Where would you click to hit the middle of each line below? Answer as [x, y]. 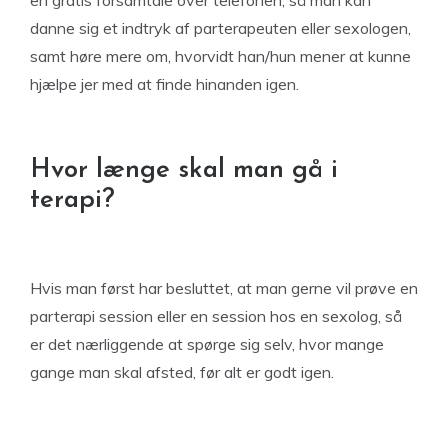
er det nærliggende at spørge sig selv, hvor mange [207, 344]
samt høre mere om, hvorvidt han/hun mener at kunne [220, 56]
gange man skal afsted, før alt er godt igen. [182, 372]
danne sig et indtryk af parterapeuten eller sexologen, [220, 28]
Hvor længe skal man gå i [184, 170]
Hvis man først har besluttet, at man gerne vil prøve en [224, 288]
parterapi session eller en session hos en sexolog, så [216, 316]
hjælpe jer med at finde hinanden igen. [164, 84]
